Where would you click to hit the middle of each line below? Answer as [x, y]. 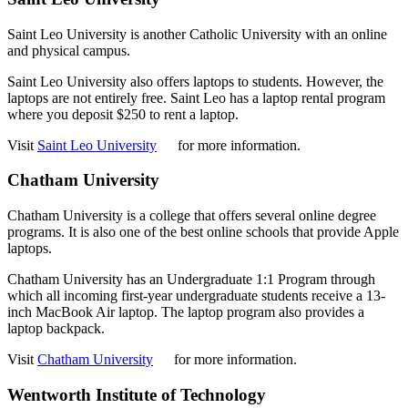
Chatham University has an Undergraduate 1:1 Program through [191, 280]
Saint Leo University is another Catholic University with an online [197, 34]
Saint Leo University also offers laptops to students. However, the [195, 81]
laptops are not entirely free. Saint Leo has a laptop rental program [196, 97]
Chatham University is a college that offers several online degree [192, 216]
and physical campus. [71, 50]
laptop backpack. [56, 329]
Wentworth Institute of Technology [139, 394]
